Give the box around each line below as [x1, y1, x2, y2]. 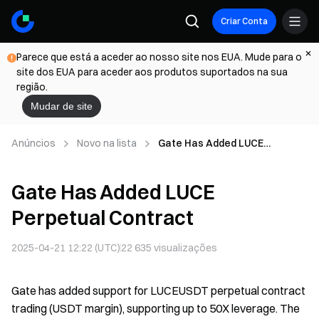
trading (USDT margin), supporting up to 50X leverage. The [11, 301, 300, 315]
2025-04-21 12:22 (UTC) [11, 241, 120, 254]
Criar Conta [221, 16, 268, 26]
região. [16, 80, 48, 93]
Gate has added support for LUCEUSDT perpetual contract [11, 283, 305, 298]
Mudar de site [31, 100, 93, 112]
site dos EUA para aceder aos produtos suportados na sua [16, 66, 288, 78]
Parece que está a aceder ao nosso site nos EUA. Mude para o [16, 51, 302, 63]
